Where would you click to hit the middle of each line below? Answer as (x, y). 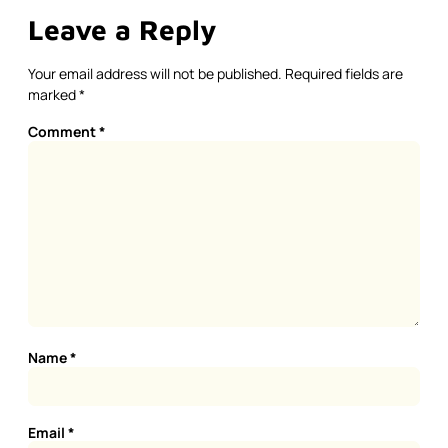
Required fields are (344, 74)
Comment (63, 131)
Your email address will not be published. (155, 74)
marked (53, 95)
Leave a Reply (122, 30)
